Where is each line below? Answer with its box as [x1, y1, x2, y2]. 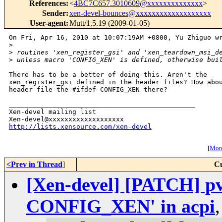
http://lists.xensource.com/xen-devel [9, 123, 152, 131]
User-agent [30, 19, 66, 28]
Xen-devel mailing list [9, 108, 96, 116]
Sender [42, 9, 66, 18]
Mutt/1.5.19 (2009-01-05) [69, 19, 150, 28]
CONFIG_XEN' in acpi [26, 196, 215, 217]
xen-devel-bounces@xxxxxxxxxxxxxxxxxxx [69, 9, 211, 18]
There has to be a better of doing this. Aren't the [9, 71, 207, 79]
